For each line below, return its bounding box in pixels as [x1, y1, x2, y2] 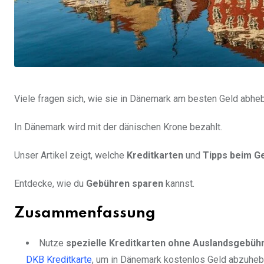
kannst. [163, 178, 194, 190]
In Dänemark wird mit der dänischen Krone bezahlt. [14, 121, 222, 133]
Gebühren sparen [86, 178, 163, 190]
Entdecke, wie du [14, 178, 86, 190]
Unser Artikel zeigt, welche [14, 150, 127, 161]
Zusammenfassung [14, 206, 156, 222]
